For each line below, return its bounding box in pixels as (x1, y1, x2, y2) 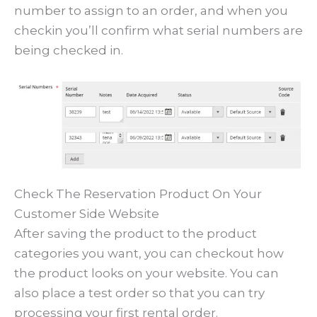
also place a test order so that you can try (14, 285, 265, 300)
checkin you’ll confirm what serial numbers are (14, 23, 303, 38)
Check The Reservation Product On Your (14, 186, 262, 201)
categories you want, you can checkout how (14, 246, 284, 260)
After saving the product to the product (14, 226, 257, 241)
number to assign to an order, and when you (14, 3, 288, 18)
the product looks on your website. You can (14, 265, 279, 280)
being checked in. (14, 42, 123, 57)
